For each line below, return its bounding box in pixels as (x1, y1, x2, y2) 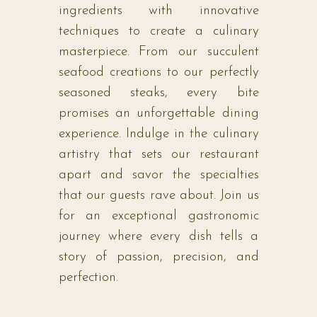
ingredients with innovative (58, 4, 259, 18)
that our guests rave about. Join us (58, 189, 259, 203)
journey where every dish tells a (58, 230, 259, 244)
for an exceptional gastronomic (58, 209, 259, 224)
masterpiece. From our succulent (58, 45, 259, 59)
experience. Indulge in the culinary (58, 127, 259, 142)
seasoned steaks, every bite (58, 86, 259, 100)
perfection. (58, 271, 118, 285)
